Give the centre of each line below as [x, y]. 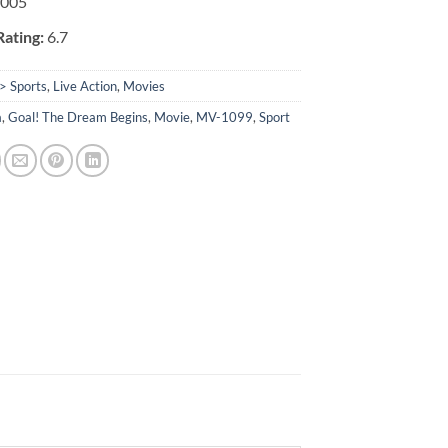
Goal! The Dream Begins [78, 116]
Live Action [85, 85]
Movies [144, 85]
